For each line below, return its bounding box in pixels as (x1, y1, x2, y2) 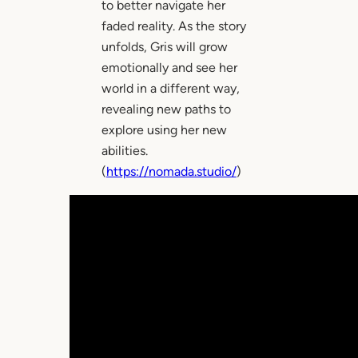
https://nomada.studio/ (105, 164, 237, 180)
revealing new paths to (101, 101, 231, 117)
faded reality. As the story (101, 18, 246, 34)
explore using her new (101, 122, 227, 138)
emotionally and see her (101, 60, 237, 76)
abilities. (101, 143, 148, 159)
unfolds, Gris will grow (101, 39, 228, 55)
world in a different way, (101, 81, 240, 97)
